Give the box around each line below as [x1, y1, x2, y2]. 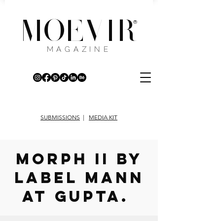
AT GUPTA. [22, 187, 136, 206]
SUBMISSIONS [40, 113, 80, 121]
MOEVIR [19, 18, 138, 48]
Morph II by [15, 149, 143, 168]
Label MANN [14, 168, 144, 187]
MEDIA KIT [89, 113, 117, 121]
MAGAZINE [46, 45, 111, 54]
